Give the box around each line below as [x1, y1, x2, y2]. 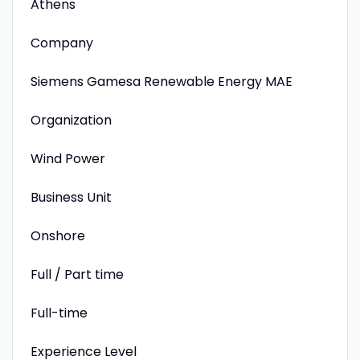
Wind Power [30, 149, 105, 168]
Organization [30, 110, 112, 129]
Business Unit [30, 187, 112, 207]
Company [30, 33, 93, 52]
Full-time [30, 303, 88, 322]
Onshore [30, 226, 85, 245]
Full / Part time [30, 264, 124, 284]
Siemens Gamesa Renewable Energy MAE [30, 72, 292, 91]
